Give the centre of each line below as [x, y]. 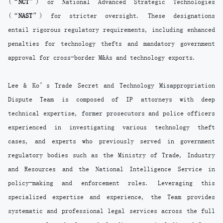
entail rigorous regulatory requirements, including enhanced [111, 30]
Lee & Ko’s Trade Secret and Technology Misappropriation [111, 85]
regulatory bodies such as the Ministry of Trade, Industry [111, 155]
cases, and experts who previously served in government [111, 141]
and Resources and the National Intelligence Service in [111, 169]
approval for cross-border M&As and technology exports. [102, 57]
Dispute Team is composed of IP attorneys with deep [111, 99]
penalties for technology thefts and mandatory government [111, 44]
